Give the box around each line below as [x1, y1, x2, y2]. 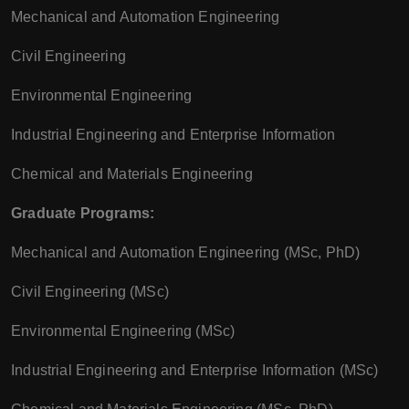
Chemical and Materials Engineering [11, 166, 253, 182]
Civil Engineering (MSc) [11, 284, 169, 299]
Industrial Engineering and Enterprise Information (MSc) [11, 362, 379, 378]
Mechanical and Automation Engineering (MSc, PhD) [11, 245, 361, 260]
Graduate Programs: [11, 205, 155, 221]
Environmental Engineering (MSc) [11, 323, 236, 339]
